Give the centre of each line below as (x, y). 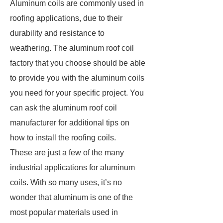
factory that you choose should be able (78, 63)
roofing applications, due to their (66, 18)
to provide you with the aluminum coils (77, 78)
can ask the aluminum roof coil (63, 108)
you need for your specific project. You (77, 93)
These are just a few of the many (67, 153)
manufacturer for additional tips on (70, 123)
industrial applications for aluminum (72, 167)
